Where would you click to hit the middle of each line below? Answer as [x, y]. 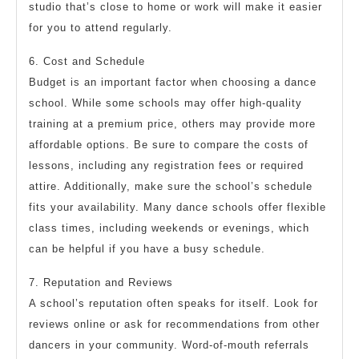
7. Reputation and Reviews [101, 283]
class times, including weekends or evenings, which [169, 228]
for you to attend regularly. [101, 28]
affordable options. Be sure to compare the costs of [169, 145]
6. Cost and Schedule [87, 62]
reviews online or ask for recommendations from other [174, 325]
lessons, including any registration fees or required [166, 166]
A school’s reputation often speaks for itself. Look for [173, 304]
